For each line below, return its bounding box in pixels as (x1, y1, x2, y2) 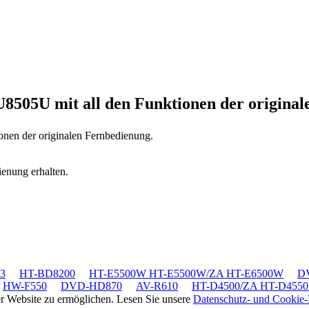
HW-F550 (3, 279, 47, 292)
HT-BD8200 (19, 267, 75, 279)
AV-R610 (136, 279, 178, 292)
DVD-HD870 (61, 279, 122, 292)
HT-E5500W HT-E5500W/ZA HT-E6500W (89, 267, 283, 279)
